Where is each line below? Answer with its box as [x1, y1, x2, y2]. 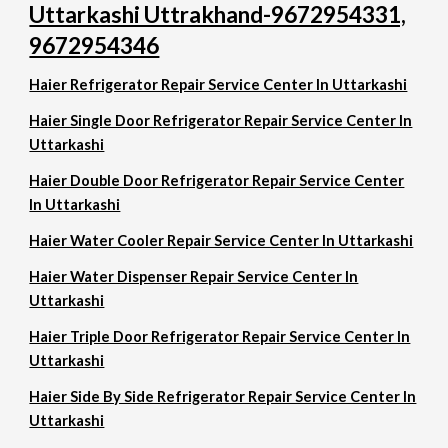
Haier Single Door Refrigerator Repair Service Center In [29, 112, 413, 129]
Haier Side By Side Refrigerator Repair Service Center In [29, 388, 417, 405]
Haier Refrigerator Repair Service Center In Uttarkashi [29, 76, 408, 93]
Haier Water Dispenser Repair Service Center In [29, 268, 359, 285]
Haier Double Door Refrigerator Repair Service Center [29, 172, 405, 189]
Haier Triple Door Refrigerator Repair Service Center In [29, 328, 411, 345]
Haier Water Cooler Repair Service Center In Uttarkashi [29, 232, 414, 249]
